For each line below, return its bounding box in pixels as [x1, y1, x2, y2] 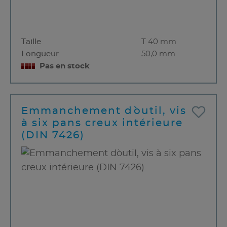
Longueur [21, 50, 59, 58]
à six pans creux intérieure [21, 118, 183, 128]
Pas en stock [40, 62, 90, 70]
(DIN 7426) [21, 130, 85, 140]
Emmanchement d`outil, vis [21, 105, 186, 116]
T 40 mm [141, 37, 176, 46]
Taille [21, 37, 41, 46]
